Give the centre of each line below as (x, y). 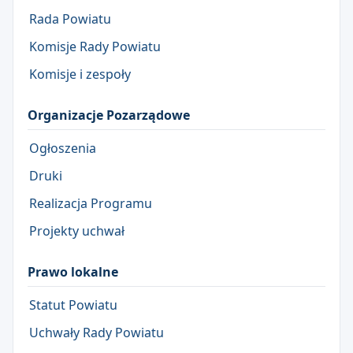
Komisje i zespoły (80, 74)
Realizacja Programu (91, 203)
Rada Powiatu (70, 19)
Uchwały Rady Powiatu (97, 332)
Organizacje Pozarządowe (109, 115)
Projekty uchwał (77, 230)
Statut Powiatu (73, 305)
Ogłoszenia (63, 148)
